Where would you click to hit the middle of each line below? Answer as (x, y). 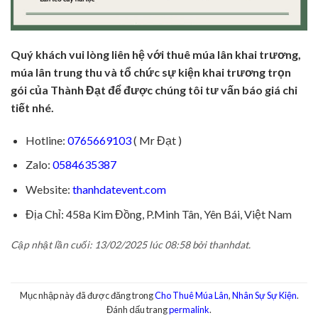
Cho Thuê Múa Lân (191, 295)
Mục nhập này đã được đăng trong (87, 295)
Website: (49, 189)
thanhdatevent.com (119, 189)
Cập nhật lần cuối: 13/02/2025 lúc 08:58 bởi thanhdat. (131, 245)
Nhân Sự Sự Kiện (264, 295)
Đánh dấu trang (138, 309)
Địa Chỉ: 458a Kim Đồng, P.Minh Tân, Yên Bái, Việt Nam (158, 214)
